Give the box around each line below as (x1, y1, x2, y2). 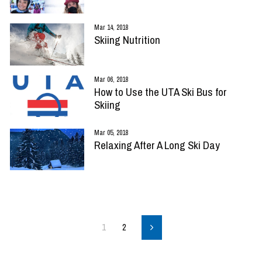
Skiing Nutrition (94, 32, 160, 48)
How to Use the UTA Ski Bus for (94, 84, 227, 99)
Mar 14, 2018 (94, 23, 128, 33)
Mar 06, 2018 (94, 74, 128, 84)
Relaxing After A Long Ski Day (94, 137, 220, 153)
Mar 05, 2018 (94, 127, 128, 137)
